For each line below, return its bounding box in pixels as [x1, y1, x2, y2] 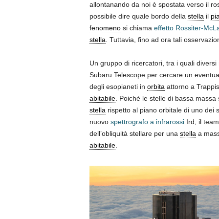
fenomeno [89, 23, 121, 32]
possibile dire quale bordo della [89, 12, 188, 20]
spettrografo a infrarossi [110, 117, 184, 126]
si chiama [120, 23, 154, 32]
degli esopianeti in [89, 82, 147, 90]
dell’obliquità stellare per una [89, 129, 180, 137]
